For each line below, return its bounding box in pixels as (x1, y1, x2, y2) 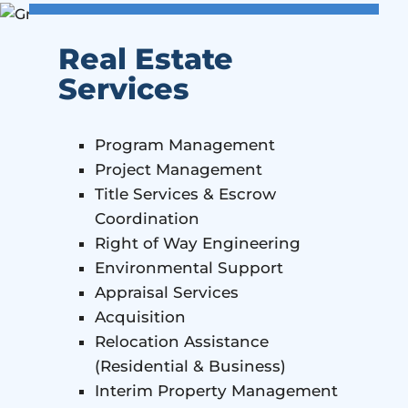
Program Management (95, 136, 275, 154)
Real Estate (58, 41, 233, 76)
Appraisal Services (95, 283, 239, 301)
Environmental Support (95, 259, 283, 277)
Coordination (95, 209, 199, 228)
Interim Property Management (95, 382, 338, 400)
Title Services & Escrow (95, 185, 276, 203)
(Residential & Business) (95, 357, 286, 375)
